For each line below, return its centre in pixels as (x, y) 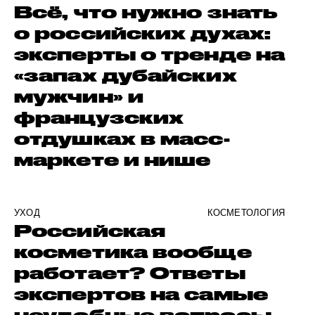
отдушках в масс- (122, 139)
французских (99, 117)
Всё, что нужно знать (146, 12)
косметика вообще (133, 252)
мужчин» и (79, 96)
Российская (90, 231)
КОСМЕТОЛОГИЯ (246, 213)
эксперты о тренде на (150, 54)
